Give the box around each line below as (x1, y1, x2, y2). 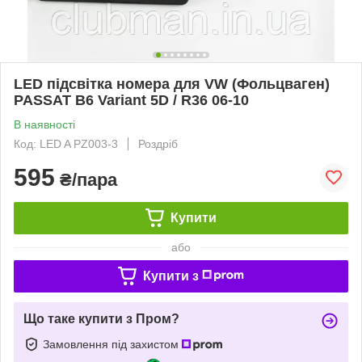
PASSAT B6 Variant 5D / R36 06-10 (14, 91, 249, 108)
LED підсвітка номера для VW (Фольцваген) (14, 75, 330, 92)
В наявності (14, 117, 75, 131)
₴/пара (55, 169, 117, 190)
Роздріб (138, 137, 178, 150)
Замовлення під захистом (43, 337, 182, 351)
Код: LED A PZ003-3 (14, 137, 118, 150)
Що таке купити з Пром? (23, 311, 179, 326)
